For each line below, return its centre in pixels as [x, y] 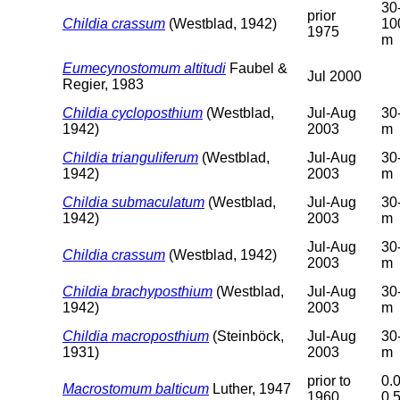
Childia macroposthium [136, 336]
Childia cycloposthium [133, 112]
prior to [329, 380]
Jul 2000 [334, 76]
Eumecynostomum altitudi [144, 68]
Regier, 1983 [103, 84]
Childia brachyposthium [137, 291]
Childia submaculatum [133, 202]
